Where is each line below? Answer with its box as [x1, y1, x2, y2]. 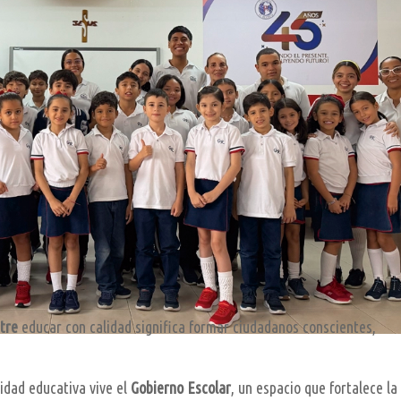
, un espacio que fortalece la [231, 379, 398, 397]
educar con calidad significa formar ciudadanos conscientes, [18, 318, 377, 337]
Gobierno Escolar [131, 379, 232, 397]
